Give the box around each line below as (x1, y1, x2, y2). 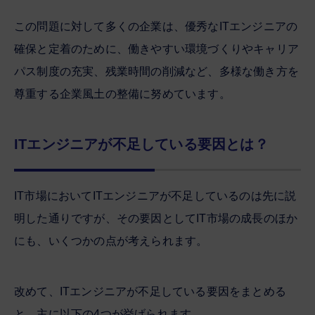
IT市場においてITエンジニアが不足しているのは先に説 (14, 189, 297, 202)
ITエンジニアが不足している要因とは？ (14, 136, 269, 152)
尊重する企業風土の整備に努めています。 (14, 87, 231, 100)
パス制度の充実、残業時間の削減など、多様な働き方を (14, 65, 300, 77)
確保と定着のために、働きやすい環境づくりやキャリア (14, 42, 299, 55)
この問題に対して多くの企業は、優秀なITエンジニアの (14, 20, 298, 32)
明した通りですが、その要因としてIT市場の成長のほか (14, 212, 298, 224)
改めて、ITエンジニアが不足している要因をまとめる (14, 285, 286, 297)
